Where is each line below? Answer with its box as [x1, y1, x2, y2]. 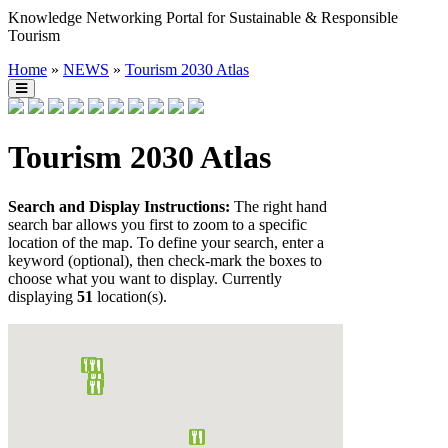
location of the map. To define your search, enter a [8, 233, 324, 251]
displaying [8, 287, 77, 305]
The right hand [230, 197, 327, 215]
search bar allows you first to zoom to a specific [8, 215, 307, 233]
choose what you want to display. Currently [8, 269, 282, 287]
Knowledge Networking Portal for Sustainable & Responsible [8, 9, 398, 26]
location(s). [93, 287, 167, 305]
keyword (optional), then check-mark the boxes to [8, 251, 322, 269]
